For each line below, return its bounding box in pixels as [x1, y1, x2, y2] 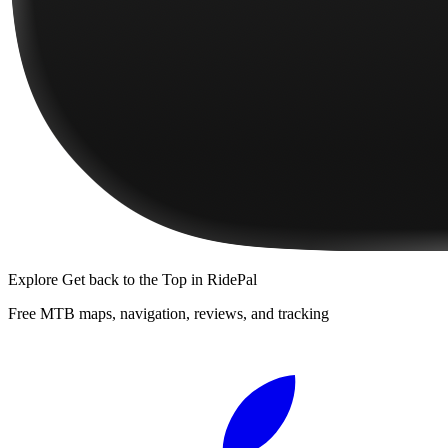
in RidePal [187, 270, 257, 288]
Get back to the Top [62, 270, 187, 288]
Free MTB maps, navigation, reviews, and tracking [8, 304, 329, 322]
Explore [8, 270, 62, 288]
